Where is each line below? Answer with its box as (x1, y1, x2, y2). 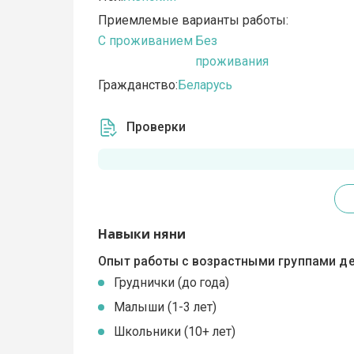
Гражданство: (98, 77, 179, 92)
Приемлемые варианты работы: (98, 12, 289, 28)
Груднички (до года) (114, 275, 230, 291)
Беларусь (178, 77, 233, 92)
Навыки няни (98, 225, 186, 243)
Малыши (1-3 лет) (114, 299, 217, 315)
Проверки (126, 119, 186, 135)
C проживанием (98, 32, 194, 48)
